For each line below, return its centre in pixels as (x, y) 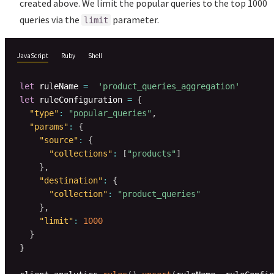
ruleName (59, 86)
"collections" (81, 153)
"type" (44, 113)
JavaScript (33, 55)
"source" (59, 140)
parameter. (135, 19)
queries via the (50, 19)
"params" (49, 126)
